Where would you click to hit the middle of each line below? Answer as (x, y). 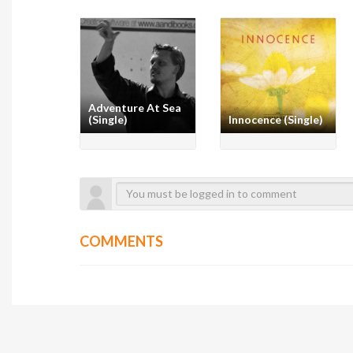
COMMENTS (122, 241)
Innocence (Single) (276, 119)
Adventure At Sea (135, 107)
